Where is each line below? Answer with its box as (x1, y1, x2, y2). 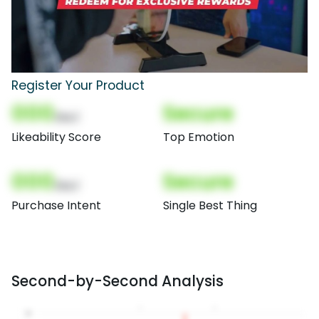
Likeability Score (11, 129, 101, 146)
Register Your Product (11, 77, 145, 95)
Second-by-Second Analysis (11, 271, 224, 292)
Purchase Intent (11, 197, 101, 214)
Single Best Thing (163, 197, 257, 214)
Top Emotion (163, 129, 234, 146)
